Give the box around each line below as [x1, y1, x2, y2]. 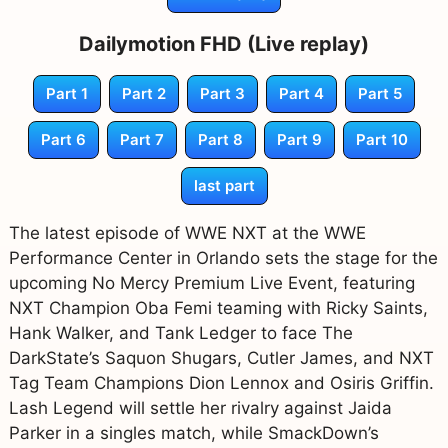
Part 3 [200, 83, 245, 103]
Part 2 [122, 83, 166, 103]
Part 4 [279, 83, 324, 103]
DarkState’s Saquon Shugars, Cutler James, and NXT [8, 347, 434, 368]
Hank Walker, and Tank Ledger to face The [8, 322, 353, 343]
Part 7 [119, 129, 164, 149]
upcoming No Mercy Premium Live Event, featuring [8, 272, 415, 293]
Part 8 [197, 129, 243, 149]
